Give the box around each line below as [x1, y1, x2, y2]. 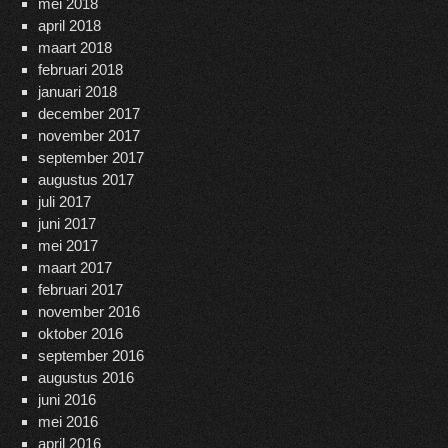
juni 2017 [37, 215, 96, 233]
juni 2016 [37, 391, 96, 409]
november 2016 [37, 303, 140, 321]
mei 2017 [37, 237, 98, 255]
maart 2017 [37, 259, 112, 277]
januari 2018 [37, 83, 117, 101]
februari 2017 [37, 281, 123, 299]
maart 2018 [37, 39, 112, 57]
